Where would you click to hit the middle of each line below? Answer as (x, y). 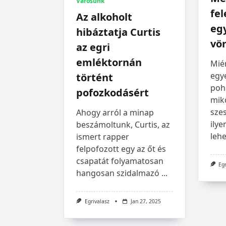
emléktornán (109, 62)
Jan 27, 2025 (146, 201)
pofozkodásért (112, 92)
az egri (93, 47)
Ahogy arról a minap (115, 112)
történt (95, 77)
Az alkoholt (104, 17)
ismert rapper (103, 136)
